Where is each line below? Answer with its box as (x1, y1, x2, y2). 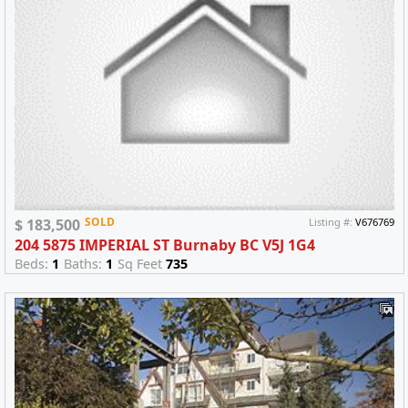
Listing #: (309, 214, 356, 229)
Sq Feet (117, 254, 166, 272)
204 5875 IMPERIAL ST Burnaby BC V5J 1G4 (15, 234, 315, 255)
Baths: (64, 254, 106, 272)
